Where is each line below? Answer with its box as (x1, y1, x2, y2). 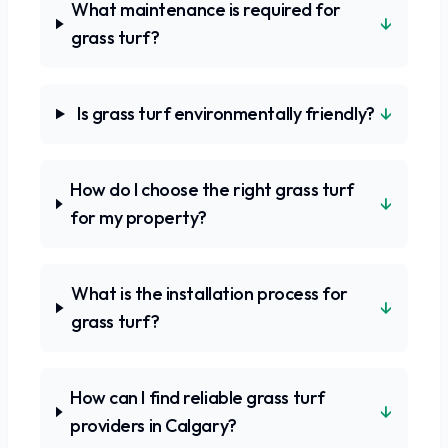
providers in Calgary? (70, 414, 237, 437)
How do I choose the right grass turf (70, 178, 354, 201)
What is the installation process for (71, 282, 349, 305)
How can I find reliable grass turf (70, 386, 325, 409)
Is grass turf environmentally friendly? (77, 102, 375, 125)
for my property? (70, 206, 207, 229)
